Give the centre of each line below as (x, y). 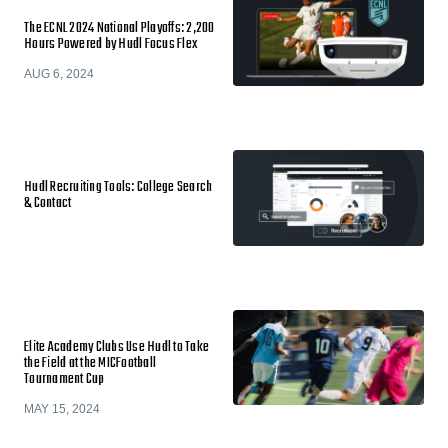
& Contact (48, 203)
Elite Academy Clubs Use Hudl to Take (116, 347)
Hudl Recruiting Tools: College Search (118, 187)
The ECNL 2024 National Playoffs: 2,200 (119, 28)
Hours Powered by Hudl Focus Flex (110, 44)
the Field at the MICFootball (90, 363)
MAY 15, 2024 (62, 408)
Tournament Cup (64, 379)
